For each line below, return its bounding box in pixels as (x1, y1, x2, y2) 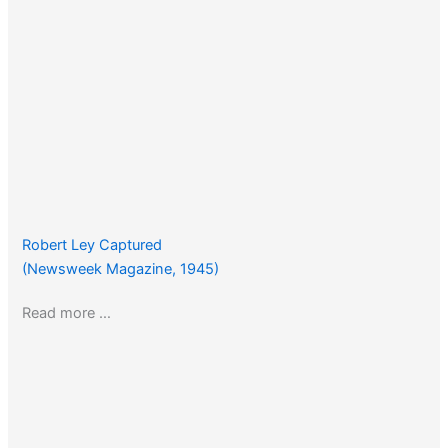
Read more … (22, 303, 112, 322)
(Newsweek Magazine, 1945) (22, 259, 220, 278)
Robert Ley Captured (22, 235, 163, 254)
